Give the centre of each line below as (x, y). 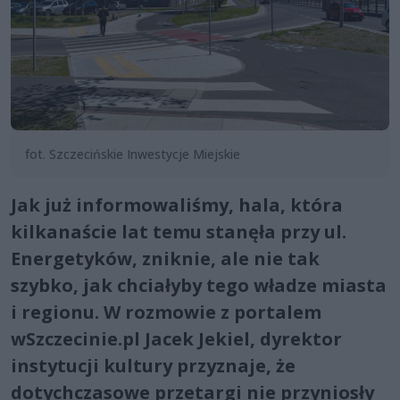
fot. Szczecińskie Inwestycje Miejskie (133, 154)
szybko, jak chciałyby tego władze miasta (199, 285)
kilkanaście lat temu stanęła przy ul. (179, 231)
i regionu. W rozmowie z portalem (166, 312)
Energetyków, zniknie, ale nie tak (165, 258)
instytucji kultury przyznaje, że (153, 365)
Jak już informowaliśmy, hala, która (177, 204)
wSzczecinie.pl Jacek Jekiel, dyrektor (176, 338)
